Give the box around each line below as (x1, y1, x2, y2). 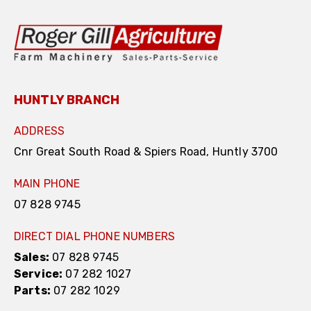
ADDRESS (14, 124, 65, 138)
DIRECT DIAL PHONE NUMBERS (14, 230, 175, 244)
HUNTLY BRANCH (14, 92, 120, 108)
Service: (14, 267, 63, 281)
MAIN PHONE (14, 177, 81, 191)
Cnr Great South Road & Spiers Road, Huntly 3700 (14, 145, 278, 159)
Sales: (14, 251, 49, 264)
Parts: (14, 284, 51, 298)
